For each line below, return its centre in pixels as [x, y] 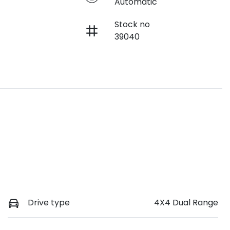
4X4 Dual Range [186, 203]
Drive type [49, 203]
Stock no [132, 25]
